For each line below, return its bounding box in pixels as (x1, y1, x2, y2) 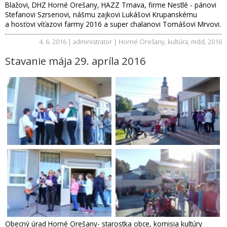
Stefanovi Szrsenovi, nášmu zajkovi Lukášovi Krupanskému (5, 10, 197, 19)
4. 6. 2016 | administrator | (39, 37, 119, 46)
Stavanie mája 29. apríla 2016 (5, 54, 146, 68)
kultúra (168, 37, 188, 46)
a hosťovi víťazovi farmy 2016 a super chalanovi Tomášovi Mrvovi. (5, 19, 221, 29)
